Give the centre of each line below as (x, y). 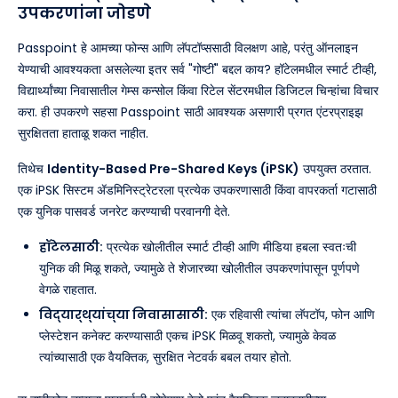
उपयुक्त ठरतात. (335, 168)
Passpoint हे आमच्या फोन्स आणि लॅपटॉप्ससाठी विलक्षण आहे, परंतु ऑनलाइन (188, 48)
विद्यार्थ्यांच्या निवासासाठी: (123, 314)
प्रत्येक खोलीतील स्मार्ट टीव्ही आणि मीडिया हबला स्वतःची (230, 247)
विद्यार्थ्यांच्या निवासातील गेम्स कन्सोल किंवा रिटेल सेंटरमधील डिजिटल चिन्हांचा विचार (198, 90)
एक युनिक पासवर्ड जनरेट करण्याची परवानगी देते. (124, 211)
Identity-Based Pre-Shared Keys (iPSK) (173, 168)
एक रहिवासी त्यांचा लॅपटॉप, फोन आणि (291, 314)
